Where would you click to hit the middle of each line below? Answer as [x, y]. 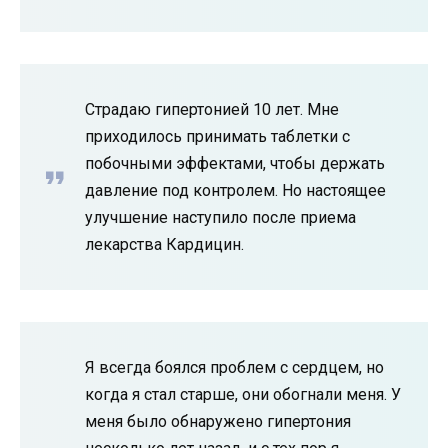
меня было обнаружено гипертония [218, 421]
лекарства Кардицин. [164, 244]
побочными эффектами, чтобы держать [235, 163]
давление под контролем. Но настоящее [235, 190]
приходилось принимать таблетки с [217, 136]
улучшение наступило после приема [220, 217]
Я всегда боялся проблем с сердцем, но [234, 367]
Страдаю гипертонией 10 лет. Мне [212, 109]
